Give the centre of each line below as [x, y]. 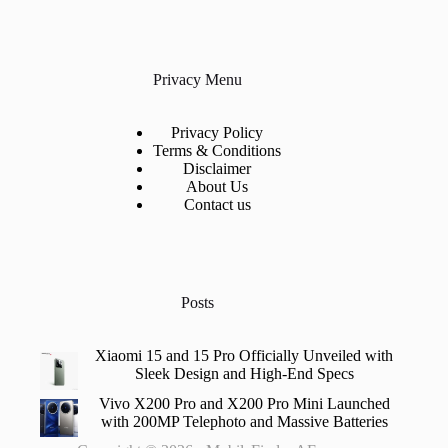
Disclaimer [217, 169]
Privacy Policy [217, 133]
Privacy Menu [197, 80]
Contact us [217, 205]
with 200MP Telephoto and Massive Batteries [244, 421]
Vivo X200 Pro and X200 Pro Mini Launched [244, 403]
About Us [217, 187]
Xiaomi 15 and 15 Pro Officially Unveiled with [244, 355]
